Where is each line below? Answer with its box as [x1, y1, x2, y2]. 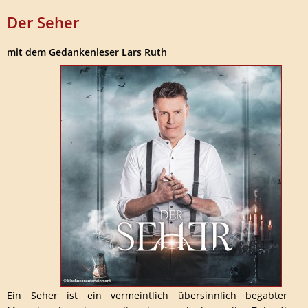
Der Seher [7, 12, 79, 33]
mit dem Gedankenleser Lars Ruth [7, 45, 167, 58]
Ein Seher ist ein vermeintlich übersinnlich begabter [7, 289, 288, 302]
